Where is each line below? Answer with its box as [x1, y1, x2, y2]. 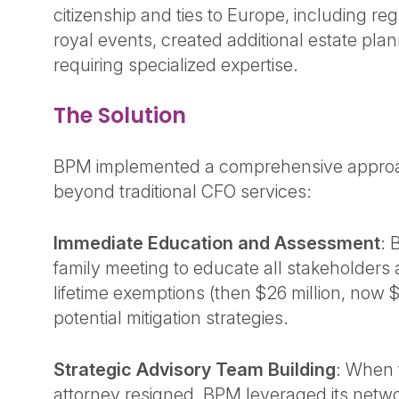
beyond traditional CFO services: [53, 181, 316, 202]
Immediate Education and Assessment [53, 232, 380, 254]
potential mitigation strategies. [53, 307, 293, 329]
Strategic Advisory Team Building [53, 359, 336, 380]
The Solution [53, 101, 191, 130]
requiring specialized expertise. [53, 54, 303, 76]
